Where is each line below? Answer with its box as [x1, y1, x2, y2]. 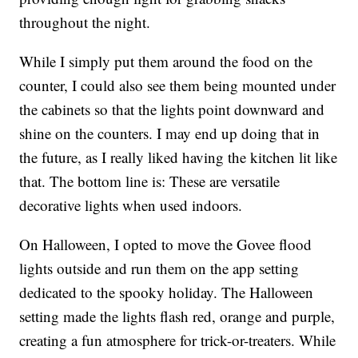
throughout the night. [19, 12, 151, 33]
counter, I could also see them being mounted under [19, 75, 336, 96]
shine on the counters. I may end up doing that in [19, 123, 320, 144]
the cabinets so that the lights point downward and [19, 99, 325, 120]
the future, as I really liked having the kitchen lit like [19, 147, 338, 168]
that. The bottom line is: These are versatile [19, 171, 280, 192]
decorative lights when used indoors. [19, 195, 243, 216]
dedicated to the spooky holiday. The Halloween [19, 282, 314, 303]
